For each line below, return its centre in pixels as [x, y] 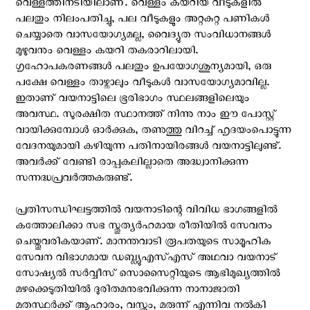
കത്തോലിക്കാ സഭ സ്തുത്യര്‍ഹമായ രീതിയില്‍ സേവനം [144, 228]
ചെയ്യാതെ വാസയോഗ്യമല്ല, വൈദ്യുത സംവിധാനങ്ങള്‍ [143, 37]
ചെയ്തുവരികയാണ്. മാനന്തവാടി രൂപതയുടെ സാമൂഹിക [143, 244]
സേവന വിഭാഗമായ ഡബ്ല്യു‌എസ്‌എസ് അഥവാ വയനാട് [146, 260]
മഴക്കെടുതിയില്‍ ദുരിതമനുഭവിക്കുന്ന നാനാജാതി [127, 292]
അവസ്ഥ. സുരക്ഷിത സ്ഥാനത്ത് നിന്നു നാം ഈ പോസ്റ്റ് [145, 117]
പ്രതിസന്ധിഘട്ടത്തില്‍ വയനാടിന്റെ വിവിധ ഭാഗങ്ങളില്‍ [146, 212]
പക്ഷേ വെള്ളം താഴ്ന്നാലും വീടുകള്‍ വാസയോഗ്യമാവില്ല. [142, 85]
